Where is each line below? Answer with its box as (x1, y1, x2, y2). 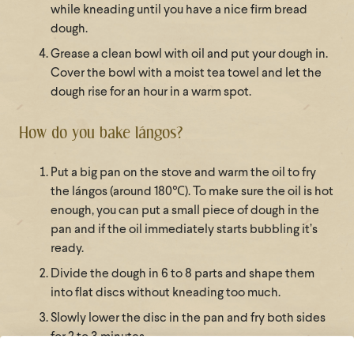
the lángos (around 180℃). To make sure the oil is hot (51, 186, 333, 199)
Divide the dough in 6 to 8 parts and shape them (51, 268, 314, 281)
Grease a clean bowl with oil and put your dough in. (51, 48, 328, 62)
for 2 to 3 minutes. (51, 331, 147, 345)
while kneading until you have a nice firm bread (51, 4, 307, 17)
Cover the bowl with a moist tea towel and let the (51, 67, 322, 81)
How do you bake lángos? (19, 123, 183, 143)
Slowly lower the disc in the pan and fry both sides (51, 312, 326, 326)
